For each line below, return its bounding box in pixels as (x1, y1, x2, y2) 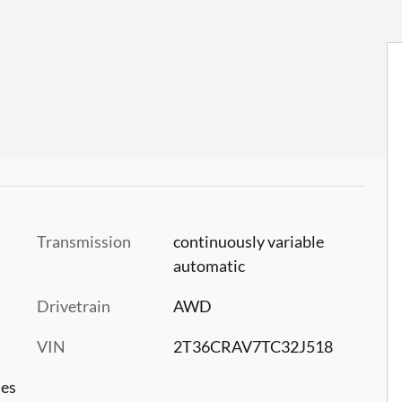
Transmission (37, 231, 131, 251)
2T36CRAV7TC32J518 (172, 336, 333, 356)
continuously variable (172, 231, 324, 251)
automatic (172, 255, 245, 275)
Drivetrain (37, 295, 110, 316)
